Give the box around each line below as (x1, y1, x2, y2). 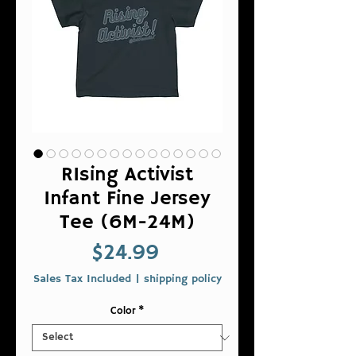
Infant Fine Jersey (44, 186, 211, 211)
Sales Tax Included (33, 272, 131, 286)
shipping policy (143, 272, 222, 286)
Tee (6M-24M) (60, 210, 195, 235)
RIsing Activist (61, 162, 193, 188)
